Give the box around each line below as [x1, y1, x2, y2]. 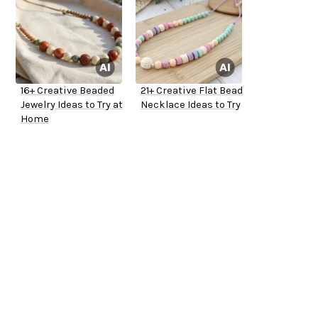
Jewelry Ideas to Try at [21, 99, 123, 111]
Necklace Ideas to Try [141, 99, 241, 111]
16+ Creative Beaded [21, 84, 114, 97]
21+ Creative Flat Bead [141, 84, 243, 97]
